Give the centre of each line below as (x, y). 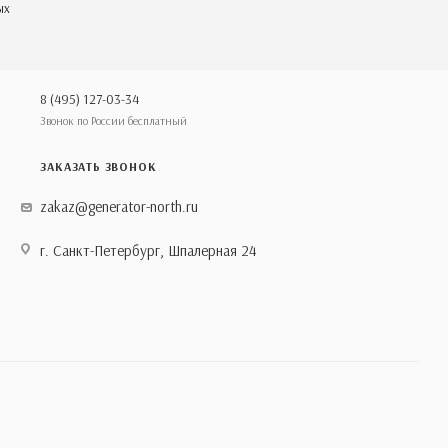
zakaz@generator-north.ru (119, 206)
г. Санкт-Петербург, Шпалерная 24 (149, 250)
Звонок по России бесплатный (114, 120)
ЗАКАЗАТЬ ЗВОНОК (98, 166)
